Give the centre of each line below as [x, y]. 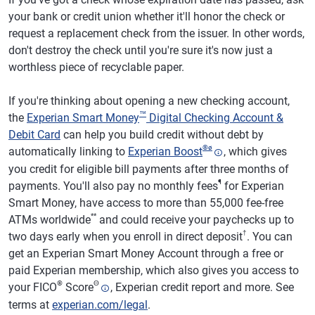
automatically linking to [68, 152]
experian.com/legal [100, 304]
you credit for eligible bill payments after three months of [149, 169]
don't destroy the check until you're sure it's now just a [141, 50]
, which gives [255, 152]
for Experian [253, 186]
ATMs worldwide [50, 219]
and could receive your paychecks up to [195, 219]
